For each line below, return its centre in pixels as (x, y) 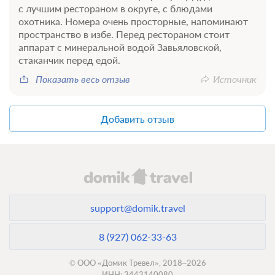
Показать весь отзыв (83, 79)
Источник (235, 79)
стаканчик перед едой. (69, 60)
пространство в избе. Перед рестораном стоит (124, 34)
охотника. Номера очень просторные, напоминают (133, 21)
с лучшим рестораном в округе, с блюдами (115, 8)
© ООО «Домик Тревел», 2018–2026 (137, 262)
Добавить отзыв (137, 118)
